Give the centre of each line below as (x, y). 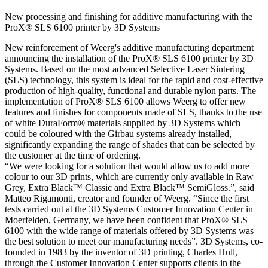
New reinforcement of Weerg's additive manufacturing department (129, 47)
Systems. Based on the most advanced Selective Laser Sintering (125, 69)
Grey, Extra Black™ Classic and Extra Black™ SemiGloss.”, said (130, 187)
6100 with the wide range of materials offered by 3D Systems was (129, 230)
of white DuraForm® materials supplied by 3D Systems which (123, 123)
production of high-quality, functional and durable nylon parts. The (130, 90)
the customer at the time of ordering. (73, 155)
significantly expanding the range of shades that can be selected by (130, 144)
